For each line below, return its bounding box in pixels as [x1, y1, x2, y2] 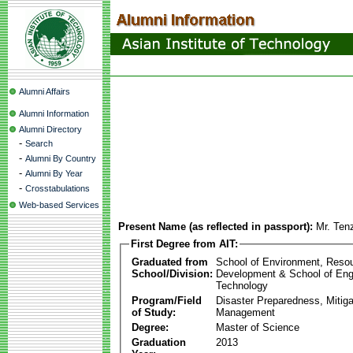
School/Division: [132, 267, 213, 280]
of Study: [132, 306, 176, 318]
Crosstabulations [25, 184, 90, 193]
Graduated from [132, 255, 208, 268]
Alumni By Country [25, 154, 96, 163]
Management [216, 306, 275, 318]
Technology [216, 279, 268, 292]
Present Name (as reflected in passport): [118, 221, 313, 232]
